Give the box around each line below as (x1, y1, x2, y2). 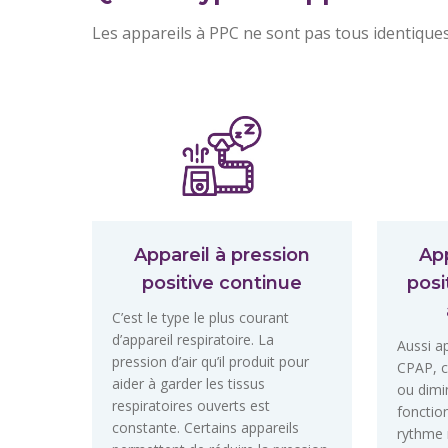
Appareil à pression (134, 244, 310, 267)
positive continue (142, 272, 302, 295)
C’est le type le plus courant (112, 308, 289, 328)
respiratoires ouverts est (112, 396, 270, 416)
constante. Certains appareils (112, 418, 299, 438)
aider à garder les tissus (112, 374, 265, 394)
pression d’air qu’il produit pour (112, 352, 309, 372)
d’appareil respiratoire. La (112, 330, 274, 350)
